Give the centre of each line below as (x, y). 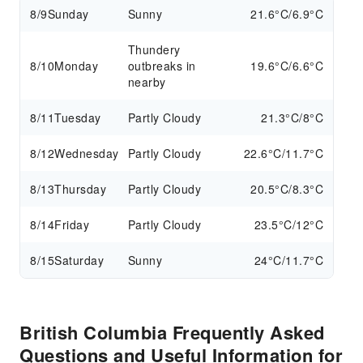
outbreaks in (162, 66)
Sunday (68, 14)
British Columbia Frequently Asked (172, 332)
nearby (147, 82)
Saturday (79, 260)
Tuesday (78, 117)
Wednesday (87, 153)
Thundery (154, 49)
